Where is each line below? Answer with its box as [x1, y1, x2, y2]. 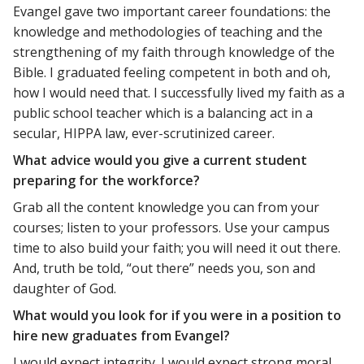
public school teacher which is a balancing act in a [13, 103, 313, 122]
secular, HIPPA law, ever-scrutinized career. [13, 123, 275, 142]
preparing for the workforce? [13, 171, 200, 189]
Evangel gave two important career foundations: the [13, 2, 331, 20]
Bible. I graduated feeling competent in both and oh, [13, 63, 331, 81]
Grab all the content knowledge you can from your [13, 197, 319, 216]
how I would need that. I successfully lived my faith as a [13, 83, 344, 102]
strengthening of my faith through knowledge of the [13, 42, 335, 61]
